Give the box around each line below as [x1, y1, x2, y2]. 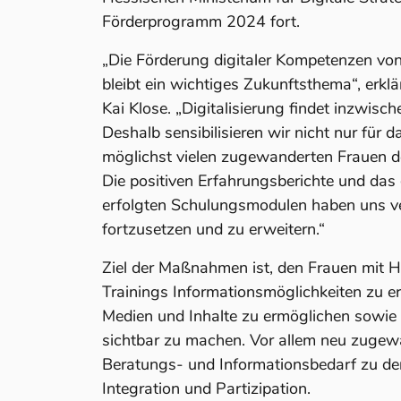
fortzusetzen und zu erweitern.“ [102, 218, 325, 240]
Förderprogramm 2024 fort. [102, 11, 300, 32]
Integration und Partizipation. [102, 378, 311, 399]
